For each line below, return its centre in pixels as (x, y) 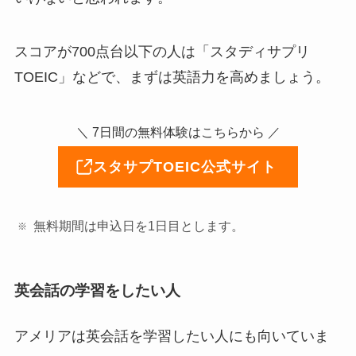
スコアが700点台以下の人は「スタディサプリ (162, 51)
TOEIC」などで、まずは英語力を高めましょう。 (172, 77)
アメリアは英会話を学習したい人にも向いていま (171, 336)
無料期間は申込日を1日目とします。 (139, 226)
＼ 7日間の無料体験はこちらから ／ (178, 132)
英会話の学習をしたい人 (97, 290)
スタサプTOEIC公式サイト (184, 166)
